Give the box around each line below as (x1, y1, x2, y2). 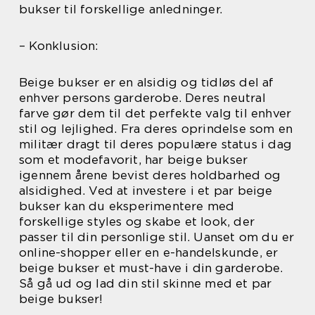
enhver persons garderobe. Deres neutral (19, 90, 266, 105)
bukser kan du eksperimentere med (19, 198, 235, 213)
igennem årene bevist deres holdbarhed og (19, 167, 281, 182)
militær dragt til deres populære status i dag (19, 136, 292, 151)
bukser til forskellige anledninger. (19, 1, 222, 16)
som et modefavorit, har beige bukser (19, 152, 248, 167)
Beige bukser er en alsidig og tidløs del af (19, 75, 274, 89)
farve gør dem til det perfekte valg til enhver (19, 105, 292, 120)
